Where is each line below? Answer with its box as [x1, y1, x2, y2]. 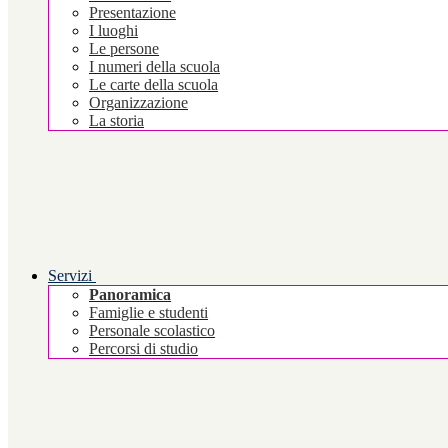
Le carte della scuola [89, 76, 218, 94]
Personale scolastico [89, 322, 215, 340]
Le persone [89, 40, 159, 58]
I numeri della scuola [89, 58, 220, 76]
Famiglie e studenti [89, 304, 208, 322]
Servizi [48, 267, 92, 285]
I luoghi [89, 22, 138, 40]
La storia [89, 112, 144, 130]
